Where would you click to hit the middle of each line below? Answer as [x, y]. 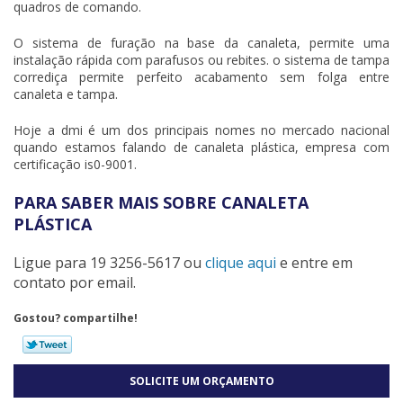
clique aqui [241, 262]
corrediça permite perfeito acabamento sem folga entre [201, 76]
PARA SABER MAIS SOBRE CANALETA [161, 202]
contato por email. [75, 282]
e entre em [314, 262]
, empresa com [342, 147]
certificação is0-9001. [75, 164]
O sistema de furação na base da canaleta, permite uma [201, 42]
